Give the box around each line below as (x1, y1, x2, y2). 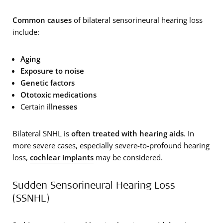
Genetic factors (20, 77, 75, 88)
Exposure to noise (20, 65, 84, 76)
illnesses (47, 101, 77, 111)
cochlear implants (30, 152, 94, 162)
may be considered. (94, 152, 163, 162)
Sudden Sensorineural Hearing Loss (12, 178, 175, 191)
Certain (20, 101, 47, 111)
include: (12, 26, 39, 37)
